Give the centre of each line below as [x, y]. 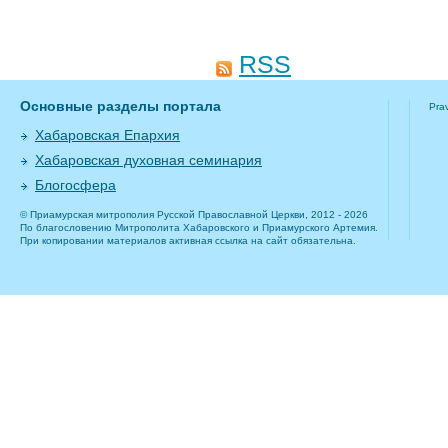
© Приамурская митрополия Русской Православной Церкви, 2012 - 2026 [194, 214]
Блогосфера [75, 185]
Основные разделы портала [120, 106]
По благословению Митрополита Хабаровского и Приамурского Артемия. [199, 227]
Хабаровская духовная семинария [148, 160]
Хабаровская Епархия [107, 135]
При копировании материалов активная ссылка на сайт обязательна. [188, 240]
